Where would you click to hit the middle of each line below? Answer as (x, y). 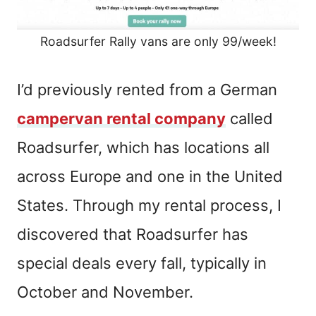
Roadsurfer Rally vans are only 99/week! (158, 42)
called (249, 119)
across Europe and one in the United (150, 177)
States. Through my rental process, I (149, 206)
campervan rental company (121, 119)
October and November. (105, 292)
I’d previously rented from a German (147, 90)
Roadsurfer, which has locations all (143, 148)
